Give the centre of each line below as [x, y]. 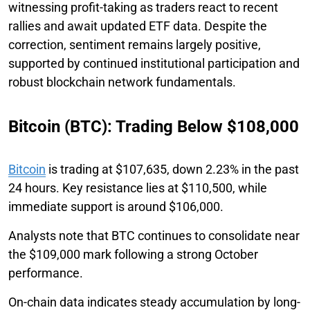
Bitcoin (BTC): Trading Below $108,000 [154, 126]
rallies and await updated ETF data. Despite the [138, 26]
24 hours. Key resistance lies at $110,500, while [138, 188]
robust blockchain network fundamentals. [122, 82]
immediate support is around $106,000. [116, 206]
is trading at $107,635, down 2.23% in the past [172, 169]
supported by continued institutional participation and [154, 63]
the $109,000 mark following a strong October [133, 254]
